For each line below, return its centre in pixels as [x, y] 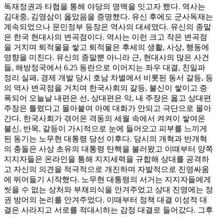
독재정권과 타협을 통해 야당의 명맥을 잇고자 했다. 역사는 [105, 6]
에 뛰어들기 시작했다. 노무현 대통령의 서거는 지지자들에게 [108, 179]
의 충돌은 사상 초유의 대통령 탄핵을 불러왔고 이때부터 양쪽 [108, 149]
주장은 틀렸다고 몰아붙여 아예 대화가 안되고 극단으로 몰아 [108, 108]
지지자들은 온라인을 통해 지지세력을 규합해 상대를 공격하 [107, 159]
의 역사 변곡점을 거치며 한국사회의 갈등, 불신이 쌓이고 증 [106, 88]
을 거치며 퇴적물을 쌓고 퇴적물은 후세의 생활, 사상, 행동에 [107, 47]
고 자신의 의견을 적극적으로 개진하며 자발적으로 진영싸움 [107, 169]
